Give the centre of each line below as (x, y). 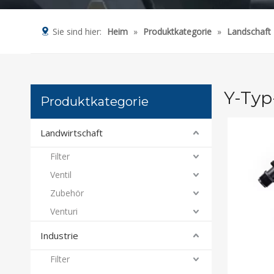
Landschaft (249, 31)
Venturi (64, 211)
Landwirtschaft (72, 133)
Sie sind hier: (77, 31)
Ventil (61, 175)
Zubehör (67, 193)
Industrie (59, 235)
